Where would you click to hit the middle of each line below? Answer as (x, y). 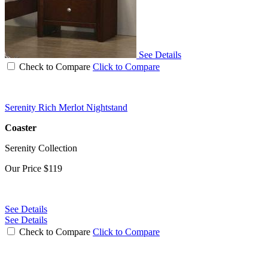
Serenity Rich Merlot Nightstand (66, 107)
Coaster (21, 127)
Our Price (24, 168)
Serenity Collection (41, 148)
